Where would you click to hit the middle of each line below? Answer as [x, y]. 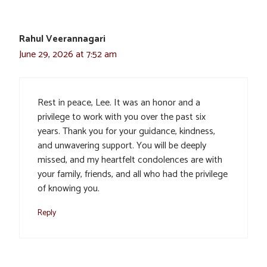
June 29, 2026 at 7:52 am [68, 54]
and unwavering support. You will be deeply [122, 145]
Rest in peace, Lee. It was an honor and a [119, 103]
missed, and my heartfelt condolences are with [130, 160]
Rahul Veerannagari [62, 39]
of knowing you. [69, 188]
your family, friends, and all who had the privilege [133, 174]
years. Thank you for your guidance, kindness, [126, 131]
